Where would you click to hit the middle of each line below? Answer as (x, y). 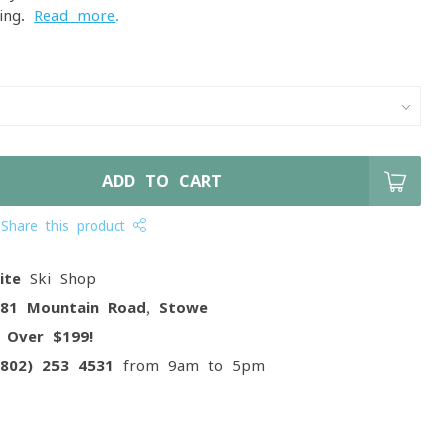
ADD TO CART (162, 181)
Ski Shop (59, 278)
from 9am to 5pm (190, 365)
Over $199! (50, 336)
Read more (75, 15)
